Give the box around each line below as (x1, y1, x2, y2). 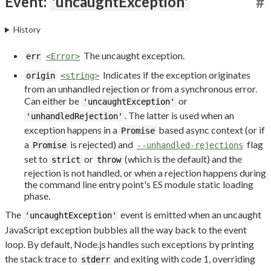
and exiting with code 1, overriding (112, 252, 255, 264)
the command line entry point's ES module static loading (24, 178, 253, 191)
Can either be (24, 95, 81, 107)
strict (51, 155, 80, 165)
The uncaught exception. (82, 50, 184, 62)
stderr (81, 254, 110, 264)
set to (24, 153, 50, 165)
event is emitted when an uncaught (119, 208, 261, 220)
